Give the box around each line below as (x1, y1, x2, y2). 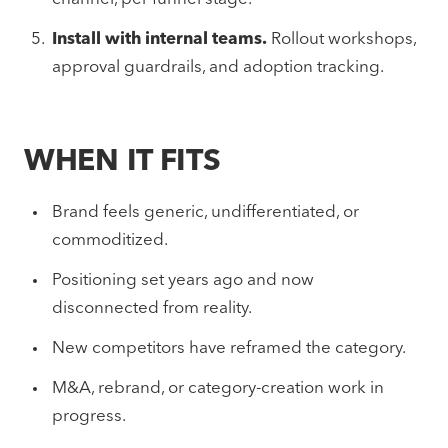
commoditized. (52, 232, 168, 249)
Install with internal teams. (52, 31, 267, 48)
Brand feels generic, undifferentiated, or (52, 204, 359, 221)
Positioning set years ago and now (52, 272, 314, 289)
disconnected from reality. (52, 300, 252, 317)
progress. (52, 408, 126, 425)
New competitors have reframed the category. (52, 340, 406, 357)
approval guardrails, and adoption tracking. (52, 59, 384, 76)
